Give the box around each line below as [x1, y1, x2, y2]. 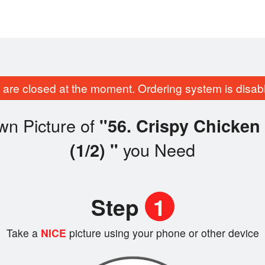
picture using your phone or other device [69, 225, 259, 241]
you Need [118, 137, 195, 162]
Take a [6, 225, 38, 241]
